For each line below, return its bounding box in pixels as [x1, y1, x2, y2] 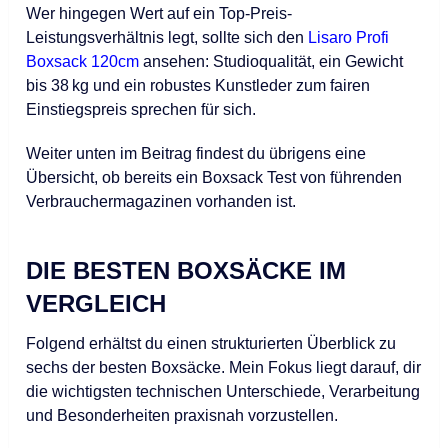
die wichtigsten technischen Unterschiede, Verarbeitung [26, 383, 421, 401]
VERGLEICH [26, 290, 167, 318]
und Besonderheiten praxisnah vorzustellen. [26, 407, 339, 425]
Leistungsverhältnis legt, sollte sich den [26, 29, 309, 47]
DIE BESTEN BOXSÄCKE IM [26, 257, 347, 285]
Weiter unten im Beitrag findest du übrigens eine [26, 145, 367, 163]
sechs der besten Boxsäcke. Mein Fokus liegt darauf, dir [26, 359, 422, 377]
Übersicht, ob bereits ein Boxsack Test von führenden [26, 169, 403, 187]
